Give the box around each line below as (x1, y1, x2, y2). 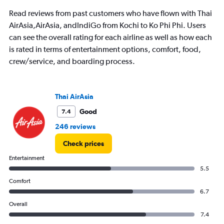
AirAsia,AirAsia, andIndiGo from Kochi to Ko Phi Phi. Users (9, 20, 206, 30)
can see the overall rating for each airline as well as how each (9, 32, 212, 42)
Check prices (63, 139, 104, 147)
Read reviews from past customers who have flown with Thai (9, 8, 212, 18)
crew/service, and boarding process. (9, 56, 135, 66)
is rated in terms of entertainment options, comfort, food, (9, 44, 201, 54)
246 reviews (55, 122, 95, 130)
